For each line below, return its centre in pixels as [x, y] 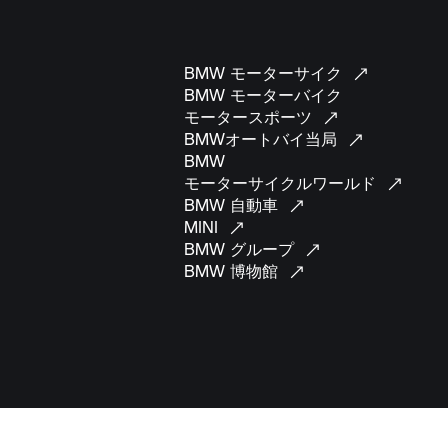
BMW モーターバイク [263, 94]
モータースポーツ [250, 116]
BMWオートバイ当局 [263, 138]
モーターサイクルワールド [282, 182]
